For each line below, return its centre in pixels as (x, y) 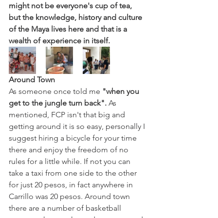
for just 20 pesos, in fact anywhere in (72, 185)
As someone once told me (55, 91)
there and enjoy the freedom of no (70, 150)
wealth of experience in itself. (60, 41)
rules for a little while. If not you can (71, 162)
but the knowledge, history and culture (76, 18)
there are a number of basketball (66, 208)
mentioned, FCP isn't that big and (68, 115)
